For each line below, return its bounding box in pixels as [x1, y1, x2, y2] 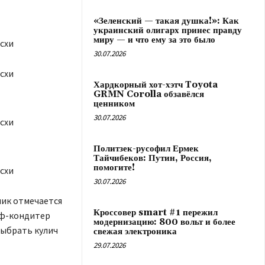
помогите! [93, 162, 135, 173]
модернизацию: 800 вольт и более [93, 216, 235, 228]
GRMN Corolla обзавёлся [93, 89, 204, 100]
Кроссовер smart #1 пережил [93, 207, 218, 218]
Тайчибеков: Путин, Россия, [93, 153, 212, 164]
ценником [93, 98, 135, 109]
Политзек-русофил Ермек [93, 143, 199, 154]
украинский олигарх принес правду [93, 25, 242, 36]
